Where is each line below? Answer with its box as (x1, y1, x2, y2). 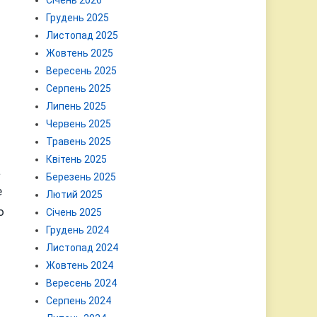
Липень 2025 (46, 100, 107, 112)
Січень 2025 (46, 207, 103, 218)
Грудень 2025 (46, 12, 110, 23)
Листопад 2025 (46, 30, 119, 41)
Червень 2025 (46, 118, 112, 129)
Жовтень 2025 (46, 47, 114, 59)
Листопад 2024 (46, 242, 119, 253)
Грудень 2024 (46, 224, 110, 236)
